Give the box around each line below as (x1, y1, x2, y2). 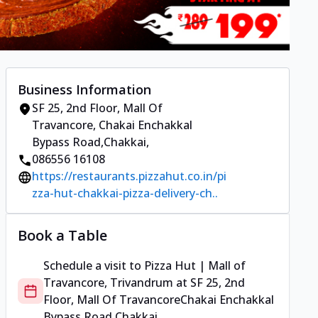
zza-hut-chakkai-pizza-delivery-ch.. (32, 185, 218, 202)
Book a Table (18, 226, 107, 246)
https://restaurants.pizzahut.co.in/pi (32, 168, 226, 185)
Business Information (18, 81, 151, 99)
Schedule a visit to (43, 258, 144, 274)
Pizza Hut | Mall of (144, 258, 246, 274)
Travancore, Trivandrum (43, 275, 173, 291)
